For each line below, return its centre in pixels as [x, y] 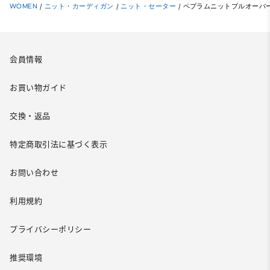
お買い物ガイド [38, 88]
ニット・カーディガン [79, 6]
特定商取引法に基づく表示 [58, 145]
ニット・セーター [149, 6]
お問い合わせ [34, 173]
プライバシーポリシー [50, 230]
